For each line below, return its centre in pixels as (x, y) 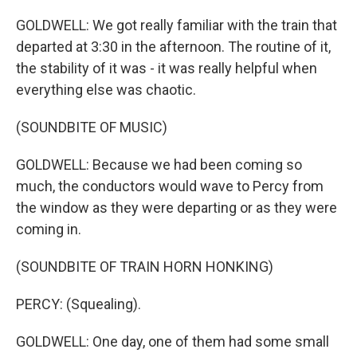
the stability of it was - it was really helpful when (167, 68)
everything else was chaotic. (106, 90)
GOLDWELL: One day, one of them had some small (173, 341)
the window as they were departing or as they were (177, 208)
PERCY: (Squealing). (78, 304)
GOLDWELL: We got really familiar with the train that (177, 25)
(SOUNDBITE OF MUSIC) (92, 127)
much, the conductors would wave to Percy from (170, 186)
